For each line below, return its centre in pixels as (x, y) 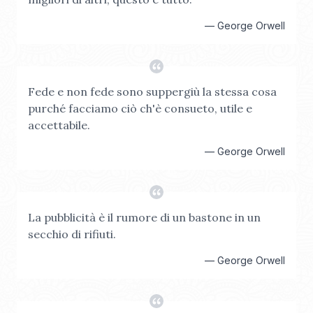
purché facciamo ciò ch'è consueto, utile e (140, 108)
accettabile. (59, 125)
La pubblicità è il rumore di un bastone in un (144, 217)
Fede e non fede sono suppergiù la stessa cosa (152, 92)
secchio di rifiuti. (72, 234)
